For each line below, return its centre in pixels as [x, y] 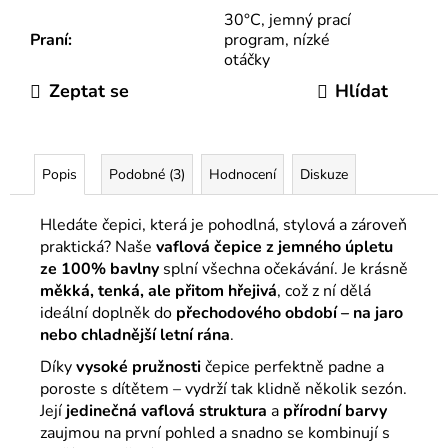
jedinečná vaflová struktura [166, 410]
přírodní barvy [335, 410]
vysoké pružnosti [138, 366]
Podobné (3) [147, 174]
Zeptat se [88, 91]
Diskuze [324, 174]
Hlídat [361, 91]
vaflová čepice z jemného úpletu [274, 246]
